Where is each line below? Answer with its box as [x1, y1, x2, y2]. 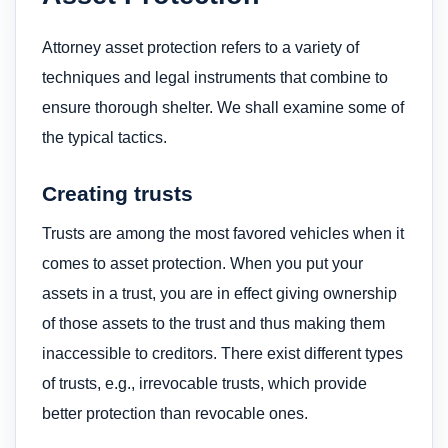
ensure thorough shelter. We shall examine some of [42, 98, 404, 116]
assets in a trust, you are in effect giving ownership [42, 285, 397, 303]
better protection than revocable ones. [42, 405, 308, 423]
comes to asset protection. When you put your [42, 255, 363, 273]
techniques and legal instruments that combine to [42, 68, 388, 86]
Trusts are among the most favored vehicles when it [42, 225, 404, 243]
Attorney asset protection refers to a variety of [42, 38, 359, 56]
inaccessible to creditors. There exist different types [42, 345, 403, 363]
